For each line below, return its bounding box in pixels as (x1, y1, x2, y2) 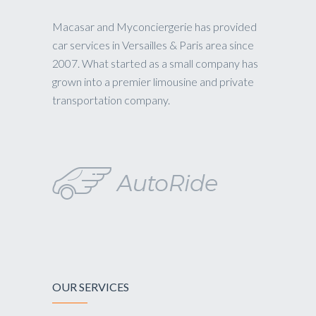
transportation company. (52, 93, 170, 107)
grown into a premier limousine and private (52, 75, 254, 89)
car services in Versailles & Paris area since (52, 38, 254, 52)
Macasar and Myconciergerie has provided (52, 20, 257, 34)
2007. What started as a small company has (52, 56, 258, 71)
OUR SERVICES (52, 280, 129, 294)
